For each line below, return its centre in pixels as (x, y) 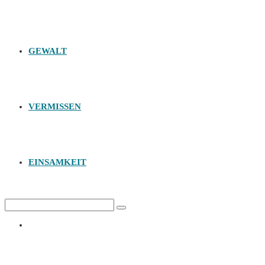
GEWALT (48, 51)
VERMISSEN (55, 106)
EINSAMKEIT (57, 162)
